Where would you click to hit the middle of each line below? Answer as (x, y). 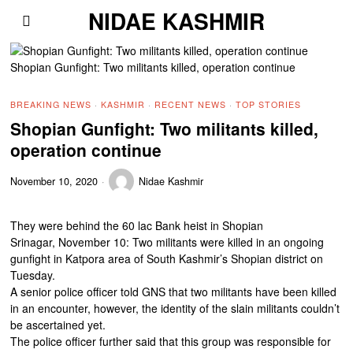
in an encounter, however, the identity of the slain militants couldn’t (175, 308)
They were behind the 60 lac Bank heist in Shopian (137, 225)
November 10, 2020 (54, 181)
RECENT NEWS (191, 104)
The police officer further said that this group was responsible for (171, 341)
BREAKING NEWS (51, 104)
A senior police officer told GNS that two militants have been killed (174, 292)
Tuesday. (33, 275)
